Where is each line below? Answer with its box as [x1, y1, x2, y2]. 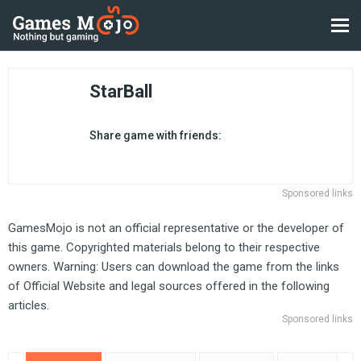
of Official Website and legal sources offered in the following [8, 279, 330, 293]
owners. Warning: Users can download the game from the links [8, 259, 339, 274]
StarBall [89, 81, 152, 102]
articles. [8, 298, 49, 313]
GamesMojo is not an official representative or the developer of [8, 221, 344, 235]
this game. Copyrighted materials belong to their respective [8, 240, 320, 255]
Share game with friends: [89, 129, 222, 142]
